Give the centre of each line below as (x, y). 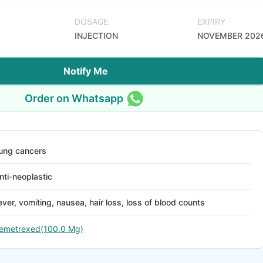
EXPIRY (211, 21)
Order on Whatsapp (74, 98)
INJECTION (96, 36)
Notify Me (86, 71)
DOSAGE (91, 21)
